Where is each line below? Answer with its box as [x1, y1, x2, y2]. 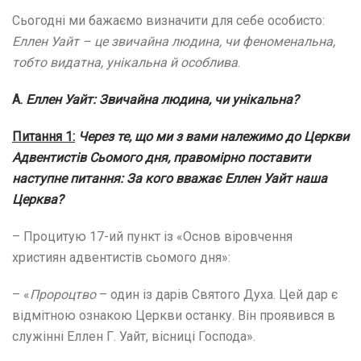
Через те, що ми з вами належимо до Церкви [78, 129, 349, 144]
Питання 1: [12, 129, 75, 144]
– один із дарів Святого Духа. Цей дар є [96, 287, 338, 302]
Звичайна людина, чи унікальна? [99, 92, 299, 107]
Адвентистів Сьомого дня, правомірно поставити [12, 150, 310, 165]
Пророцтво [30, 287, 96, 302]
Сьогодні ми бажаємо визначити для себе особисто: [12, 13, 325, 28]
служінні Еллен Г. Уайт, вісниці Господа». [12, 329, 255, 344]
